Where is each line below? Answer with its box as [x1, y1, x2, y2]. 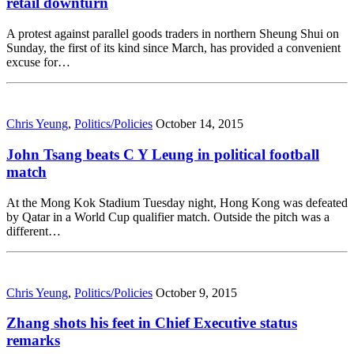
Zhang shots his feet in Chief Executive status [6, 314, 297, 332]
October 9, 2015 [156, 285, 237, 299]
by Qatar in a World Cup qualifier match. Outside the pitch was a [6, 209, 330, 224]
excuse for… [6, 55, 70, 70]
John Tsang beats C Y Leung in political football [6, 145, 319, 163]
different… [6, 224, 61, 238]
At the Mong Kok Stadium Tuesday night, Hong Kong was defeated [6, 195, 348, 209]
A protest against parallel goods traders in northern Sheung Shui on [6, 27, 339, 41]
